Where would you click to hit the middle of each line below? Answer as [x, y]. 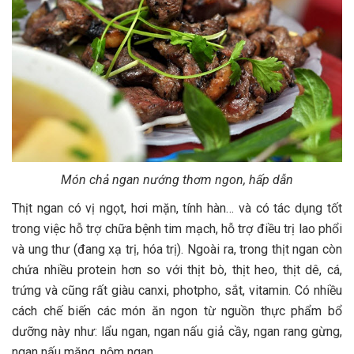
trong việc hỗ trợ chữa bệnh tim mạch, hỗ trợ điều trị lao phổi [177, 229]
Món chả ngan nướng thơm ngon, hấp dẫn [177, 180]
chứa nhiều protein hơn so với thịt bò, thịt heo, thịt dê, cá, [177, 270]
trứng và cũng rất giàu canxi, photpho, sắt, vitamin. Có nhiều [177, 291]
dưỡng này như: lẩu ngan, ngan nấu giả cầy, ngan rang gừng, [177, 332]
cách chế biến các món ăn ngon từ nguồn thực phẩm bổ [177, 311]
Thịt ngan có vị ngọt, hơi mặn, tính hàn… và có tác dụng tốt [177, 209]
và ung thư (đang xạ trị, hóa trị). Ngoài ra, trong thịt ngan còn [177, 250]
